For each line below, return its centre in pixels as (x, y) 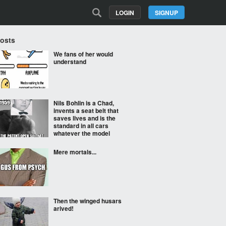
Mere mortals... (75, 152)
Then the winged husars (88, 201)
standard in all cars (81, 126)
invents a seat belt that (86, 110)
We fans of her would (83, 54)
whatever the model (82, 133)
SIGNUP (166, 13)
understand (70, 62)
